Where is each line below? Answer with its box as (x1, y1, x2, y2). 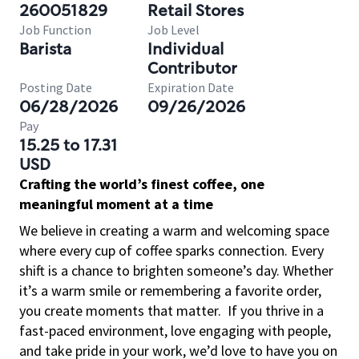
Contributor (147, 58, 237, 79)
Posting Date (19, 79, 92, 95)
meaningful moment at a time (19, 195, 213, 213)
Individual (147, 38, 224, 59)
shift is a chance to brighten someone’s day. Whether (19, 261, 333, 280)
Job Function (19, 22, 91, 38)
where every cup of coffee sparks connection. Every (19, 241, 324, 260)
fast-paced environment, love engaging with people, (19, 321, 331, 340)
